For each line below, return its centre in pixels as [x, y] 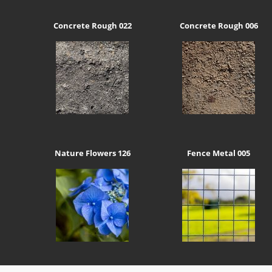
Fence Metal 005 [219, 153]
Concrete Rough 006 [219, 26]
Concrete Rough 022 [92, 26]
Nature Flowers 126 [92, 153]
